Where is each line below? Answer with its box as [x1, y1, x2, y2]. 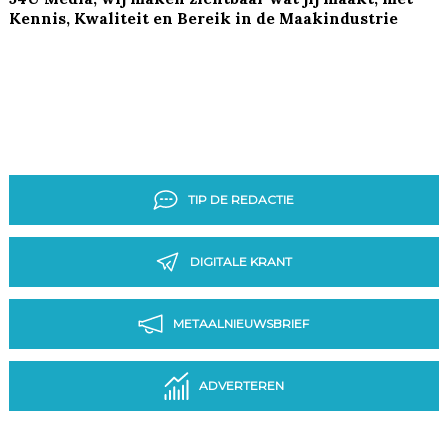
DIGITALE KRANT [190, 254, 293, 270]
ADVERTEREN [198, 378, 284, 394]
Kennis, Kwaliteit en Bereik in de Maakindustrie [8, 7, 398, 28]
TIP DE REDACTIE [188, 192, 295, 208]
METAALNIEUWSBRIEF [173, 316, 310, 332]
